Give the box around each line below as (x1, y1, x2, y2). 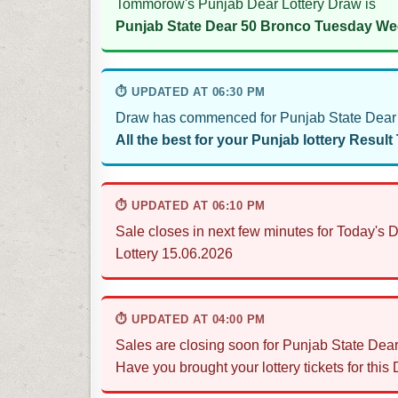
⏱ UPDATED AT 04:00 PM (115, 313, 266, 327)
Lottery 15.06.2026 (115, 246, 233, 262)
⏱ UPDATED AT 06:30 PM (115, 85, 266, 99)
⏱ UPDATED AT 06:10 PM (115, 199, 266, 213)
